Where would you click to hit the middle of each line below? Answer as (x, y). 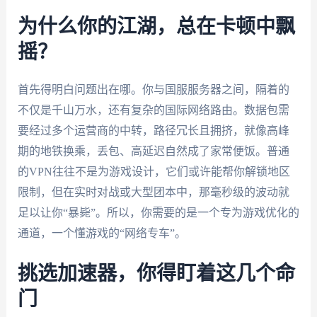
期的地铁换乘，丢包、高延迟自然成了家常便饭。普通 (153, 151)
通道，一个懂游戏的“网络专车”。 (102, 233)
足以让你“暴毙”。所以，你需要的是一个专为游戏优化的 (158, 212)
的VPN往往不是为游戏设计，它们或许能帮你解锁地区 (154, 171)
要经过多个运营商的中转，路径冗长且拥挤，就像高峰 (153, 130)
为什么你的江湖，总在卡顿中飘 (156, 27)
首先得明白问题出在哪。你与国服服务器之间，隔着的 (153, 89)
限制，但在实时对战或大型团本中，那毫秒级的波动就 (153, 192)
